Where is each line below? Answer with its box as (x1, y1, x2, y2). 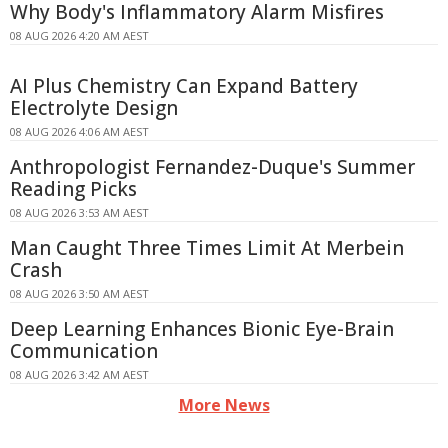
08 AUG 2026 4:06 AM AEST (10, 123, 149, 139)
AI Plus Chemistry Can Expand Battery (10, 72, 358, 99)
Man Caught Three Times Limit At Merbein (10, 234, 404, 261)
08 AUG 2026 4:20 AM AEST (10, 27, 149, 43)
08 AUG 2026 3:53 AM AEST (10, 204, 149, 220)
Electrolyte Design (10, 94, 178, 121)
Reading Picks (10, 175, 137, 202)
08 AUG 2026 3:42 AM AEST (10, 366, 149, 382)
